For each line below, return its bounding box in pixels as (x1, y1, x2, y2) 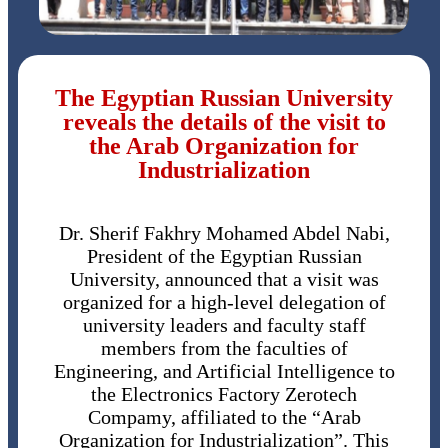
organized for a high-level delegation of (62, 291, 386, 314)
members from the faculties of (100, 337, 348, 360)
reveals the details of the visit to (62, 109, 386, 136)
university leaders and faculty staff (82, 314, 366, 337)
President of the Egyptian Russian (86, 245, 362, 268)
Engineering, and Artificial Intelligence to (53, 360, 395, 383)
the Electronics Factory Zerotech (91, 383, 357, 406)
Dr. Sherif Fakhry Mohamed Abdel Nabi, (58, 222, 390, 245)
